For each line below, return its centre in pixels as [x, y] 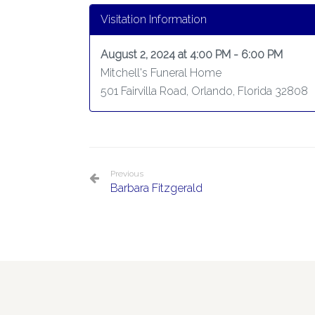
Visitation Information [154, 19]
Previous [127, 174]
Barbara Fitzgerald [156, 188]
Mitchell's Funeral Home [161, 73]
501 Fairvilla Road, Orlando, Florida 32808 [204, 91]
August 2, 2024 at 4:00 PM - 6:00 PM [192, 54]
